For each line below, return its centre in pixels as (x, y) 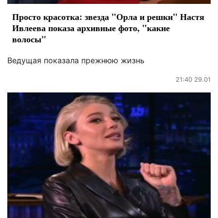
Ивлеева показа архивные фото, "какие (91, 27)
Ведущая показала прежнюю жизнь (76, 60)
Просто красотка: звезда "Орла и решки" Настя (108, 16)
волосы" (29, 39)
